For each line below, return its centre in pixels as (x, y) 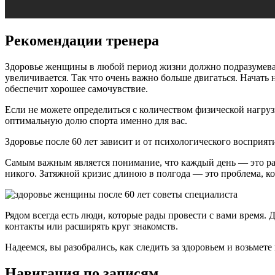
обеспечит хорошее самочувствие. (76, 89)
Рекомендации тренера (82, 41)
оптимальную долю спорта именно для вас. (96, 121)
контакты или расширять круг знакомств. (91, 227)
